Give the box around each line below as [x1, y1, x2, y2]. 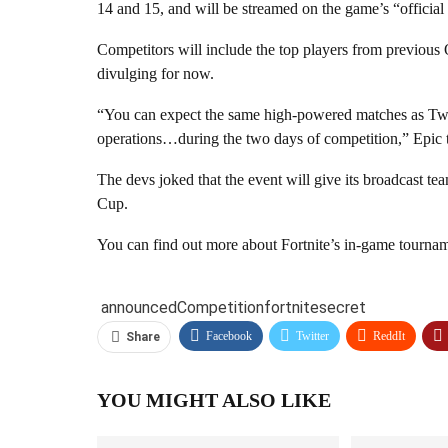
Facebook [206, 328, 252, 343]
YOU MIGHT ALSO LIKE [97, 388, 331, 411]
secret [319, 297, 366, 317]
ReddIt [373, 328, 405, 343]
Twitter [296, 328, 329, 343]
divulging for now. [97, 64, 214, 82]
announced [101, 297, 177, 317]
